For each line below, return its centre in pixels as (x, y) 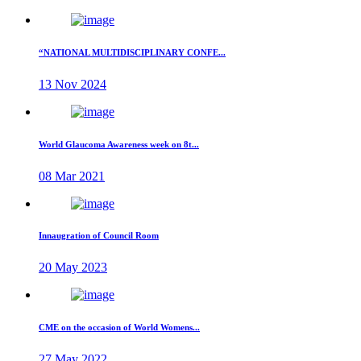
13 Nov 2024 (73, 84)
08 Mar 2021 (72, 176)
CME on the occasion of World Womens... (119, 328)
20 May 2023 (73, 268)
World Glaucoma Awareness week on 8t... (119, 144)
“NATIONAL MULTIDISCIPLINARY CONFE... (132, 52)
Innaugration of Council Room (99, 236)
